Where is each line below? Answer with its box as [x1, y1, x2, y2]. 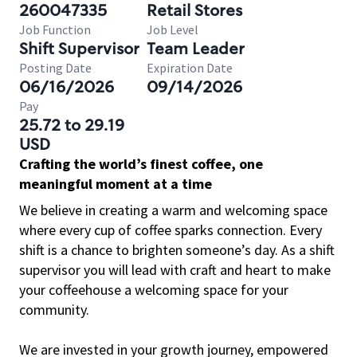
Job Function [19, 22, 91, 37]
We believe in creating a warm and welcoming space [19, 201, 328, 219]
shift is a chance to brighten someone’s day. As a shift [19, 241, 335, 259]
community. [19, 300, 89, 319]
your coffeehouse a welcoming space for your [19, 280, 288, 299]
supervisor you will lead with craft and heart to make [19, 261, 331, 279]
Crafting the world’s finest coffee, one [19, 155, 263, 173]
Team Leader [147, 38, 245, 59]
